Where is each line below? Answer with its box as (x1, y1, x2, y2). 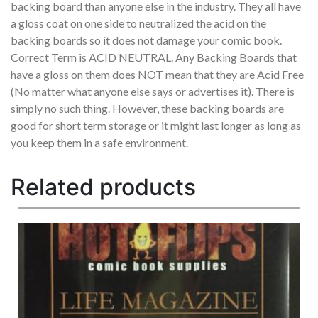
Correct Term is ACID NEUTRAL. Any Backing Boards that (11, 50, 297, 65)
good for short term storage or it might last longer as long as (11, 119, 301, 133)
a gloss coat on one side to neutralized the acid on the (11, 16, 266, 31)
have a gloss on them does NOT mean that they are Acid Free (11, 67, 304, 82)
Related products (11, 173, 196, 202)
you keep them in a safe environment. (11, 136, 188, 150)
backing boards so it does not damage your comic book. (11, 33, 282, 48)
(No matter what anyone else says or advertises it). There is (11, 84, 295, 99)
